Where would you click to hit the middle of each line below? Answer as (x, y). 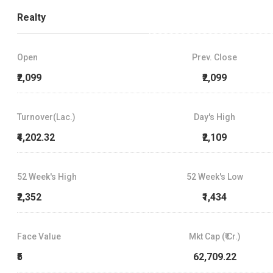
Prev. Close (215, 57)
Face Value (39, 236)
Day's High (215, 117)
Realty (31, 17)
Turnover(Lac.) (46, 117)
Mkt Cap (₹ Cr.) (214, 236)
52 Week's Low (214, 176)
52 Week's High (47, 176)
